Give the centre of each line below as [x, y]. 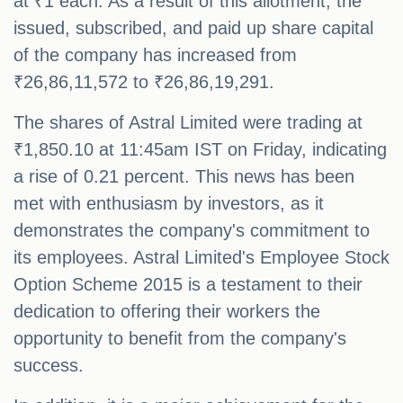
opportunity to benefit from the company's [180, 339]
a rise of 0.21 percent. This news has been [184, 177]
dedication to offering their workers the [167, 312]
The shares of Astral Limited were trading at [188, 123]
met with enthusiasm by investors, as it [169, 204]
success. [49, 366]
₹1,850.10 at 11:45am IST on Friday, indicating [200, 150]
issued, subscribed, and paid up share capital [193, 28]
